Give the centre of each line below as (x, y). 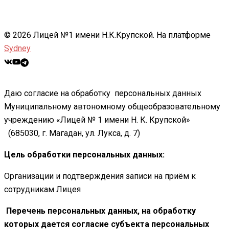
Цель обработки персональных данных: (84, 155)
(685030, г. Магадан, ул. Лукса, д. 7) (73, 133)
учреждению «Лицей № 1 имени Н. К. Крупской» (97, 120)
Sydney (17, 49)
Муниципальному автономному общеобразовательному (112, 107)
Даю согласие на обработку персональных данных (103, 94)
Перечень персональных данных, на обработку (100, 211)
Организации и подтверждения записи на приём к (100, 176)
